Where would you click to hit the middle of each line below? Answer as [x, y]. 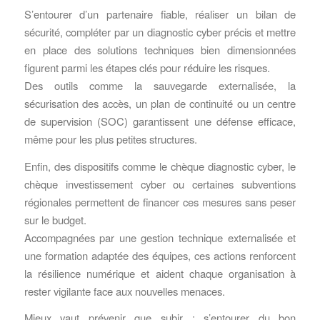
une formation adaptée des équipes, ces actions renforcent [160, 255]
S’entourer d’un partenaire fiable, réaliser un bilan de [160, 14]
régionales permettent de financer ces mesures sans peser [160, 201]
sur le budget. [55, 219]
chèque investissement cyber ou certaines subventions [160, 184]
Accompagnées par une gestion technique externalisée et [160, 237]
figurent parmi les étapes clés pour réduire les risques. [147, 67]
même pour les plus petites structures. [110, 139]
